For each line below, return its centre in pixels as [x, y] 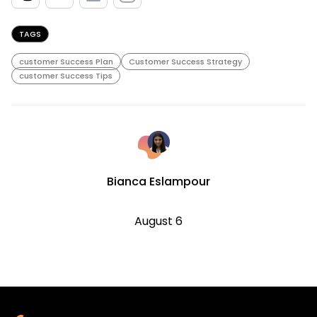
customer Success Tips [66, 75]
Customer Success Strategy [185, 61]
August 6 [158, 221]
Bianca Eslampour [158, 181]
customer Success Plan [66, 61]
